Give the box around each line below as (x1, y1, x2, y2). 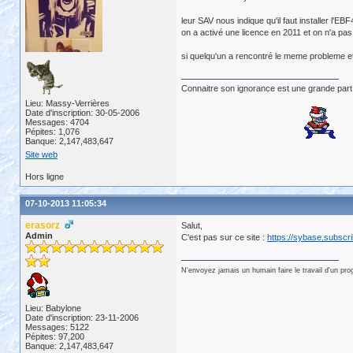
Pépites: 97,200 (25, 332, 84, 341)
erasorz (25, 220, 65, 231)
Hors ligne (25, 172, 64, 181)
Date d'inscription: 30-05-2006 (25, 108, 139, 117)
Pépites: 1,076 (25, 127, 80, 136)
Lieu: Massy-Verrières (25, 98, 110, 108)
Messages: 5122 (25, 322, 89, 332)
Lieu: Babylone (25, 303, 81, 313)
